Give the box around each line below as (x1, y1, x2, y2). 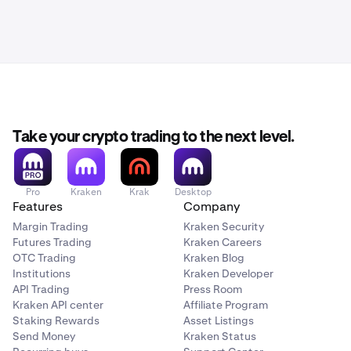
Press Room (183, 282, 242, 296)
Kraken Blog (183, 251, 244, 265)
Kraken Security (183, 219, 264, 233)
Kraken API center (13, 298, 103, 312)
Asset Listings (183, 313, 254, 327)
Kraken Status (183, 329, 256, 343)
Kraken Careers (183, 235, 262, 249)
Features (13, 198, 63, 215)
